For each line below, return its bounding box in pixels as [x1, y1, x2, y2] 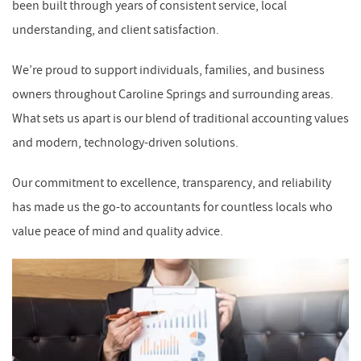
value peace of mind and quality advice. [12, 222, 223, 239]
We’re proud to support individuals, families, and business [12, 61, 325, 78]
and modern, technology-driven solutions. [12, 134, 239, 151]
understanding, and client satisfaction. [12, 21, 219, 38]
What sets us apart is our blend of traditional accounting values [12, 110, 349, 127]
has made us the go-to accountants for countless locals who [12, 198, 333, 215]
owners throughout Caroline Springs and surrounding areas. [12, 85, 334, 102]
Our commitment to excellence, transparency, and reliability [12, 174, 331, 191]
